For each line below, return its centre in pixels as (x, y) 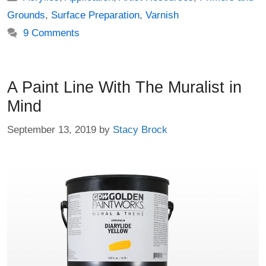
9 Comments (52, 33)
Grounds (26, 15)
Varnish (162, 15)
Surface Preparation (95, 15)
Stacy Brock (140, 129)
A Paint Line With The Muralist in (124, 88)
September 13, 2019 (52, 129)
